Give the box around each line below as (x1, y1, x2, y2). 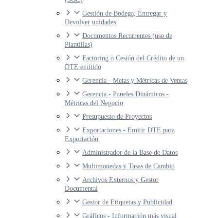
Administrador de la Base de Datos (82, 149, 178, 157)
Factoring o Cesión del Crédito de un (82, 54, 184, 62)
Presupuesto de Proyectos (82, 113, 152, 121)
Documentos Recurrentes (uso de (82, 32, 172, 40)
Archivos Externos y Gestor (82, 176, 159, 184)
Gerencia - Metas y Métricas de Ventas (82, 77, 187, 85)
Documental (65, 185, 98, 193)
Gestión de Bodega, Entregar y (82, 10, 167, 18)
